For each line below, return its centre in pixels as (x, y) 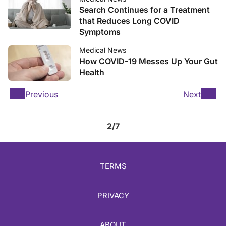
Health (92, 72)
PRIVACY (113, 196)
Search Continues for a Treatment (145, 10)
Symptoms (100, 32)
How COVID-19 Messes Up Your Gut (149, 61)
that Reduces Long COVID (129, 21)
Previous (42, 94)
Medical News (103, 50)
